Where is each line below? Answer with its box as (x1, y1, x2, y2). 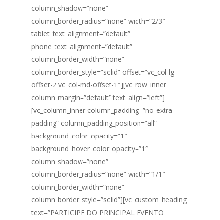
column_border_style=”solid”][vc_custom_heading (31, 195, 187, 204)
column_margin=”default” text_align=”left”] (31, 93, 165, 102)
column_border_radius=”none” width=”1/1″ (31, 169, 165, 179)
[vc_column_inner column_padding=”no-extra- (31, 106, 175, 115)
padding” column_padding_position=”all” (31, 118, 157, 128)
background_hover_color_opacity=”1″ (31, 144, 148, 153)
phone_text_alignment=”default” (31, 42, 132, 51)
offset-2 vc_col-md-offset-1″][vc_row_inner (31, 80, 166, 89)
